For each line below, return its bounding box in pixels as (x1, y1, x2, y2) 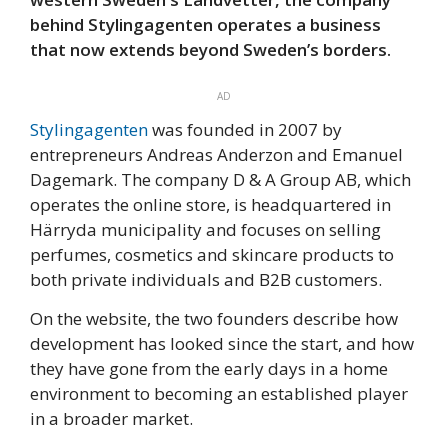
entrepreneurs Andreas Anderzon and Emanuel (30, 143, 403, 167)
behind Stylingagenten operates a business (30, 12, 381, 36)
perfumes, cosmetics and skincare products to (30, 243, 394, 267)
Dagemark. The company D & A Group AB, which (30, 168, 411, 192)
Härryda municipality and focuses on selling (30, 218, 381, 242)
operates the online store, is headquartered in (30, 193, 391, 217)
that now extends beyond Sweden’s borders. (30, 37, 391, 61)
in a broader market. (30, 407, 193, 431)
